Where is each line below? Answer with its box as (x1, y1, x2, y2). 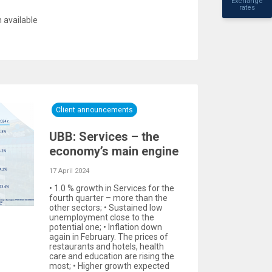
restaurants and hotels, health (49, 242, 164, 251)
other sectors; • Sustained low (49, 203, 163, 212)
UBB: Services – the (49, 129, 159, 144)
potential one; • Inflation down (49, 222, 162, 232)
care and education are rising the (49, 251, 174, 261)
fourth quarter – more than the (49, 193, 168, 203)
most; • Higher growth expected (49, 261, 169, 271)
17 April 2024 (49, 167, 89, 175)
